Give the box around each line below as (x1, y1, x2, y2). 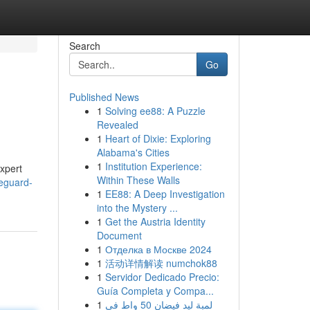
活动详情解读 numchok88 (104, 256, 217, 270)
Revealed (96, 118, 138, 131)
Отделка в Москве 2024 (104, 242, 212, 256)
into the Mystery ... (96, 201, 178, 215)
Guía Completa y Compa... (96, 284, 214, 298)
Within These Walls (96, 173, 180, 187)
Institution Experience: (104, 159, 202, 173)
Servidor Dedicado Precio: (104, 270, 219, 284)
